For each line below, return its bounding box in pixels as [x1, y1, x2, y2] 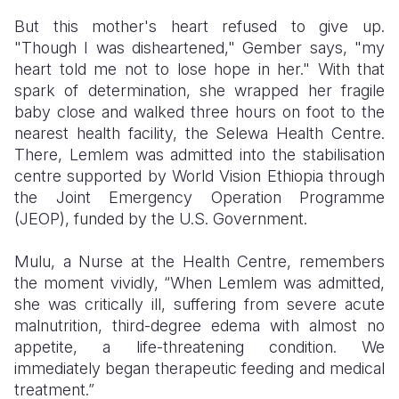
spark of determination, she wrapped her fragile [14, 81, 385, 100]
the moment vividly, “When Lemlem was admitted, [14, 273, 385, 292]
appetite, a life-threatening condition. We [14, 338, 385, 356]
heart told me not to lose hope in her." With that [14, 60, 385, 78]
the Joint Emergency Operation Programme [14, 188, 385, 207]
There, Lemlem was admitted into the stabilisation [14, 145, 385, 164]
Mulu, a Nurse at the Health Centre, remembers [14, 252, 385, 271]
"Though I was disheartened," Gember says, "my [14, 38, 385, 57]
